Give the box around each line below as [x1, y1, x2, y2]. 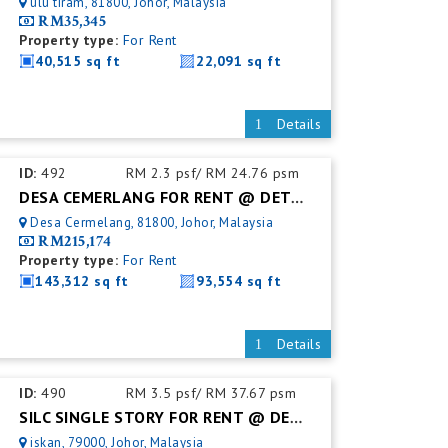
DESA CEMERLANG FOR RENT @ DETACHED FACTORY [290, 188, 303, 209]
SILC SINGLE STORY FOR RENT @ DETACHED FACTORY [289, 408, 302, 429]
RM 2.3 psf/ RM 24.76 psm [126, 164, 300, 182]
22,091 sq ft [196, 52, 282, 70]
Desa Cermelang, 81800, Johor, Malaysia [30, 214, 274, 231]
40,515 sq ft [35, 52, 121, 70]
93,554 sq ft [196, 272, 282, 290]
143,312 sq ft [35, 272, 129, 290]
